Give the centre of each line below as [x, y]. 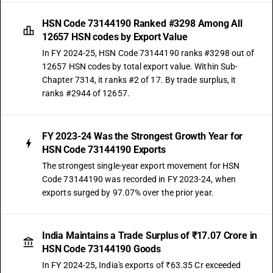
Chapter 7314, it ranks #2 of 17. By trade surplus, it [139, 80]
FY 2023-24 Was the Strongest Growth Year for [143, 136]
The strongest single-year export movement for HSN [141, 166]
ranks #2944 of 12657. [86, 93]
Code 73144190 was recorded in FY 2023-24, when [139, 179]
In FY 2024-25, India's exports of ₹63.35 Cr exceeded [142, 265]
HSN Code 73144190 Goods [101, 249]
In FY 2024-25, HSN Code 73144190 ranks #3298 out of [148, 53]
